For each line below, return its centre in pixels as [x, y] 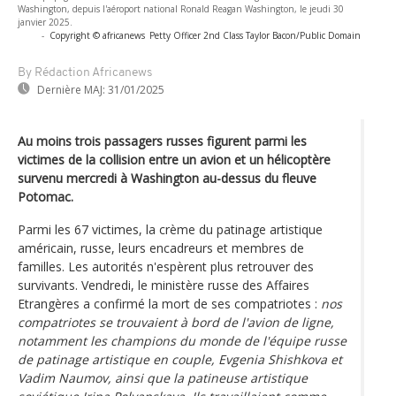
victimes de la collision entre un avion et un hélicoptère [174, 159]
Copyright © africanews [97, 35]
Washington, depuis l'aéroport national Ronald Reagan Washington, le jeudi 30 [181, 8]
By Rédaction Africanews [85, 72]
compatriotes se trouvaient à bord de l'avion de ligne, [176, 322]
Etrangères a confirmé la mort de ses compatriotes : [169, 303]
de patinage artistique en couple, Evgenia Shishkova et [180, 359]
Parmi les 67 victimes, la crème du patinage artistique [170, 229]
